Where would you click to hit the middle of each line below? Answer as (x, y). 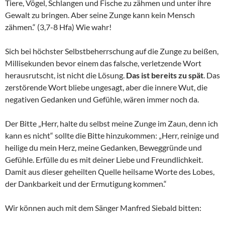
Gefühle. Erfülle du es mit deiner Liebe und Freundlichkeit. (104, 160)
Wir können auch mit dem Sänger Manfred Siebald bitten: (103, 208)
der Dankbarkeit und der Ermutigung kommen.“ (86, 184)
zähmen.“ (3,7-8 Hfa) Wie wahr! (58, 27)
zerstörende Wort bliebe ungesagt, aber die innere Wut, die (106, 87)
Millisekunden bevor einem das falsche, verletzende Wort (103, 63)
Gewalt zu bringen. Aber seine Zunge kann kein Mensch (100, 15)
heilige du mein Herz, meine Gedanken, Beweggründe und (103, 148)
